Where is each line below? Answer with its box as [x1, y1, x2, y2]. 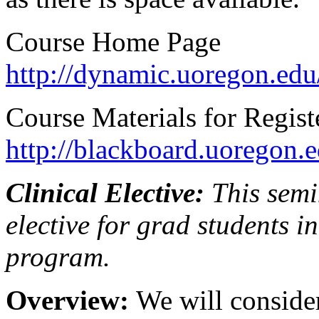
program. [6, 241, 110, 272]
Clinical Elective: [6, 177, 204, 208]
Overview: [6, 284, 136, 315]
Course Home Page [6, 26, 221, 57]
